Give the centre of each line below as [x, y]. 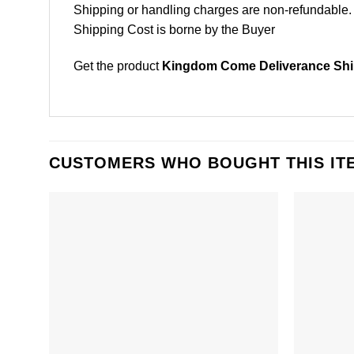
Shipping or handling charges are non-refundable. [213, 10]
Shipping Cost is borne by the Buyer [174, 30]
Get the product [118, 66]
